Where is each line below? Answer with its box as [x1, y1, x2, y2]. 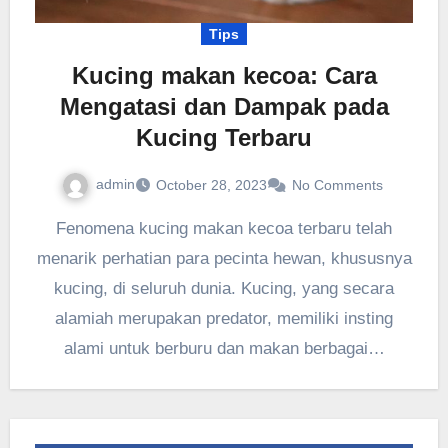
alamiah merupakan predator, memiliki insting [55, 308, 393, 328]
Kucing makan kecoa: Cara [71, 61, 377, 89]
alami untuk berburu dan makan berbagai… [63, 338, 385, 358]
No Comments [291, 176, 383, 193]
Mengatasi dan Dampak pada [59, 92, 389, 120]
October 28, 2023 [155, 176, 267, 193]
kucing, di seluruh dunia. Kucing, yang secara [54, 278, 394, 298]
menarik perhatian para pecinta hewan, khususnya [36, 248, 412, 268]
